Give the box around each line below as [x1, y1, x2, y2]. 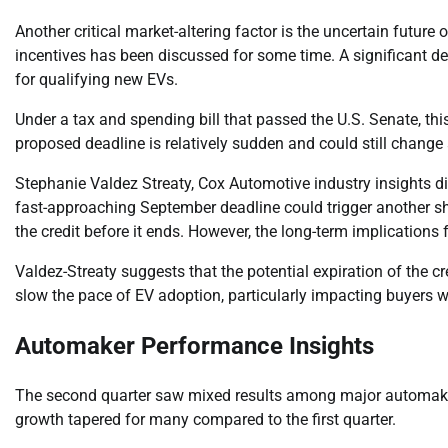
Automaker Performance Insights [15, 332, 374, 361]
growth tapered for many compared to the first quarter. [15, 410, 396, 430]
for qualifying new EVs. [15, 70, 178, 90]
